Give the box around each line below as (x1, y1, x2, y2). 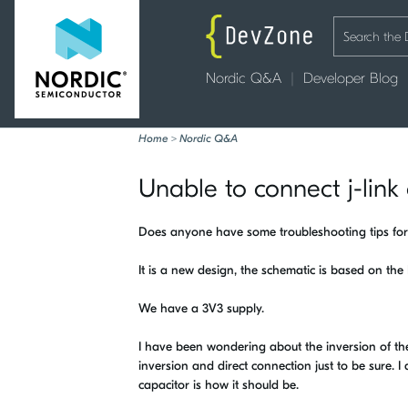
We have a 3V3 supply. (138, 301, 264, 316)
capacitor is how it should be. (138, 377, 302, 393)
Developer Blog (303, 70, 398, 87)
